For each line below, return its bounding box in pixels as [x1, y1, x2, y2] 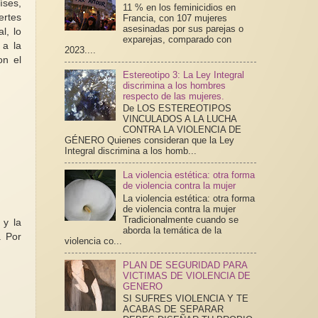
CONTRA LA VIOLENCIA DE [122, 124, 241, 136]
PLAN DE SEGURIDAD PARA [122, 259, 247, 270]
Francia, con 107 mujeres [122, 13, 227, 24]
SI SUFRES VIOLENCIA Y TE [122, 293, 248, 305]
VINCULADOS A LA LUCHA [122, 114, 236, 125]
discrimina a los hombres [122, 79, 226, 91]
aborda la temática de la [122, 224, 221, 236]
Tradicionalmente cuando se [122, 214, 238, 225]
